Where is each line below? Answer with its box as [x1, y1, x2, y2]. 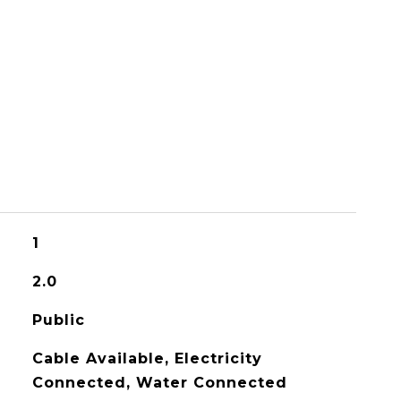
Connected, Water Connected [31, 374, 287, 391]
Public [31, 311, 85, 328]
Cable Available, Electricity [31, 350, 262, 367]
